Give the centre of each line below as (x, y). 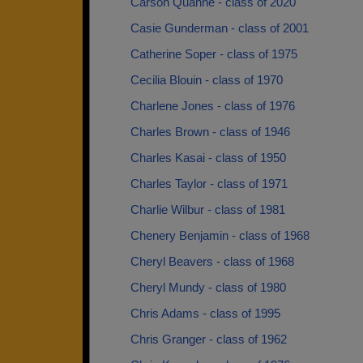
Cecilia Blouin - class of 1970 (207, 80)
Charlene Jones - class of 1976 (213, 106)
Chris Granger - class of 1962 (209, 339)
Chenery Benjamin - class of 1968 (220, 235)
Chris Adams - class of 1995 (205, 313)
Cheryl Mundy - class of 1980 (208, 287)
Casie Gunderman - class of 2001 (220, 28)
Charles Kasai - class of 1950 (208, 158)
